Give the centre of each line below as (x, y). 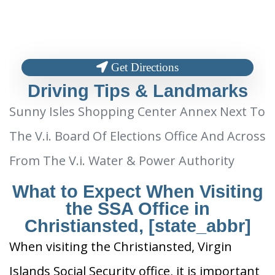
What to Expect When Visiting (137, 192)
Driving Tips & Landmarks (137, 91)
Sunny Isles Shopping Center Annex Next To (137, 112)
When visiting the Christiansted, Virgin (121, 247)
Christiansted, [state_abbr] (137, 226)
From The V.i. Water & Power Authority (122, 161)
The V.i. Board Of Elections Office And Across (137, 136)
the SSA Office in (137, 209)
